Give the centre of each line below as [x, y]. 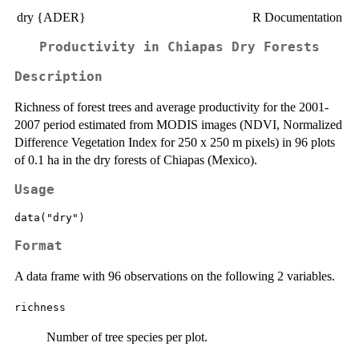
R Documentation [297, 17]
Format [38, 246]
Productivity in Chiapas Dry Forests [179, 47]
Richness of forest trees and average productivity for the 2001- [171, 107]
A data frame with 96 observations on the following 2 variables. [175, 276]
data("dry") [50, 218]
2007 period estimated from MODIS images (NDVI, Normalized [178, 124]
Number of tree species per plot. [127, 337]
